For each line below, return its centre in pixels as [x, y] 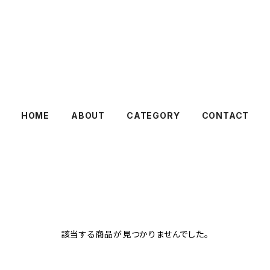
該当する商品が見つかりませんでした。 [135, 234]
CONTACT [225, 115]
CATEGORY [153, 115]
